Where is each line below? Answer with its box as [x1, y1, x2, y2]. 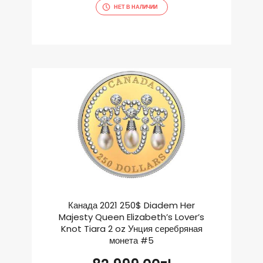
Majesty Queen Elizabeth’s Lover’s [59, 211, 204, 224]
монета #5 [109, 234, 154, 247]
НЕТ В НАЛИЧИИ [113, 4, 157, 11]
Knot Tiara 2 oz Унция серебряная [60, 222, 203, 235]
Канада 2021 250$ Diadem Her [68, 199, 195, 212]
